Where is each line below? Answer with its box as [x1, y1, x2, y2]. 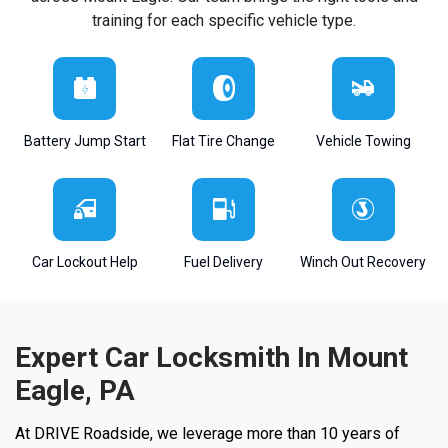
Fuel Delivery [184, 253, 264, 270]
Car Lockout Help [31, 253, 138, 270]
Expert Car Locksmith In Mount [15, 340, 408, 374]
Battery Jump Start [23, 132, 146, 149]
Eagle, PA [15, 373, 135, 407]
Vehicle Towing [315, 132, 411, 149]
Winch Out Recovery [300, 253, 427, 270]
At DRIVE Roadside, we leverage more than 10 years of [15, 423, 400, 443]
